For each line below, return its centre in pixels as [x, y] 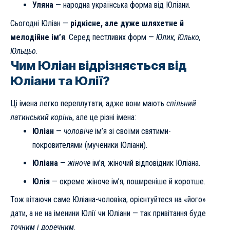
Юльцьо [23, 51]
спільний [181, 103]
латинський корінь [41, 117]
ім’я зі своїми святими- [132, 131]
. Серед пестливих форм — [111, 37]
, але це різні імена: [104, 117]
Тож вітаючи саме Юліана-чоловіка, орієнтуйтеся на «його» [108, 200]
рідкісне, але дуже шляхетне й [127, 23]
